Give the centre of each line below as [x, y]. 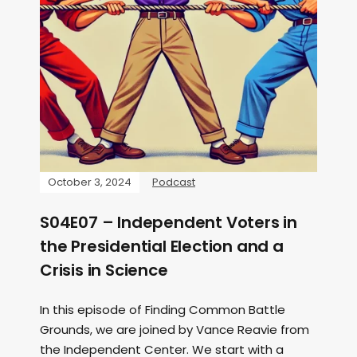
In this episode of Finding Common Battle [163, 310]
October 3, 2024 [90, 182]
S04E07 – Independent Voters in [169, 222]
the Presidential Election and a [162, 246]
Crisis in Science [104, 270]
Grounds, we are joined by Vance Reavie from [175, 330]
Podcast [174, 182]
